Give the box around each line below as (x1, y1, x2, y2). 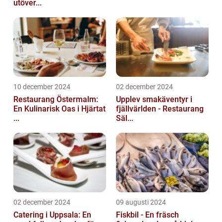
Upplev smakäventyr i (116, 94, 192, 104)
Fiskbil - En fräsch (116, 210, 179, 220)
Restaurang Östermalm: (13, 94, 98, 104)
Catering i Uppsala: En (13, 210, 91, 220)
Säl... (116, 113, 133, 123)
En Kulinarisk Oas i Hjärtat (13, 104, 106, 113)
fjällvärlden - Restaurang (116, 104, 204, 113)
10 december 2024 (13, 82, 70, 91)
